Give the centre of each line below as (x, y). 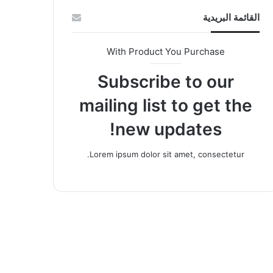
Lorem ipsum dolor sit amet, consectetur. (167, 154)
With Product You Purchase (165, 51)
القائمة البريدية (231, 17)
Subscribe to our (165, 82)
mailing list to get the (165, 105)
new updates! (168, 129)
